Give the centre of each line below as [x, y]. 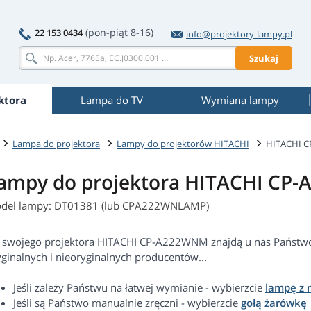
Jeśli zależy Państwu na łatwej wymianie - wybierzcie [139, 288]
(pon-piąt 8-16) [119, 32]
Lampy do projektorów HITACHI [183, 143]
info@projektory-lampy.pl [239, 34]
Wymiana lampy [240, 100]
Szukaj [264, 58]
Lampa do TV [111, 100]
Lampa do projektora [56, 143]
